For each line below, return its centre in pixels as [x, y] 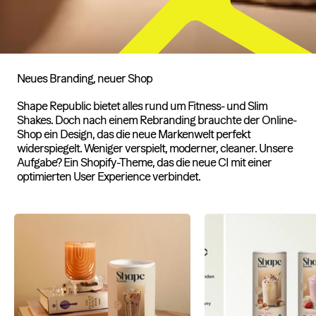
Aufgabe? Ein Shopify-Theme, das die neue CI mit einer [144, 162]
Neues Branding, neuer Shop [84, 78]
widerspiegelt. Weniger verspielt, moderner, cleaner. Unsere [154, 148]
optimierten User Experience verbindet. [108, 176]
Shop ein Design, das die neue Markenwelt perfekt [133, 134]
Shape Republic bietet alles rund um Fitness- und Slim [142, 105]
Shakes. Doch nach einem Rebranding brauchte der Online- [156, 120]
